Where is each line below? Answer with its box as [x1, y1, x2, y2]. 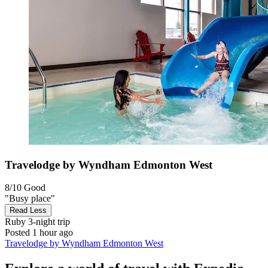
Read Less [10, 206, 47, 215]
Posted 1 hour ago [5, 227, 73, 238]
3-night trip [26, 217, 70, 227]
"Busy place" [5, 193, 55, 204]
